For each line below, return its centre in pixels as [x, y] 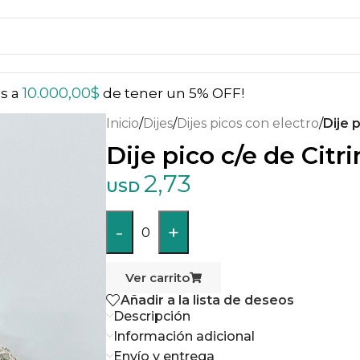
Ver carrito [157, 278]
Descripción [152, 317]
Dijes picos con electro [248, 123]
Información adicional [184, 337]
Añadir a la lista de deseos [207, 300]
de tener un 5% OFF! [172, 93]
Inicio [123, 123]
